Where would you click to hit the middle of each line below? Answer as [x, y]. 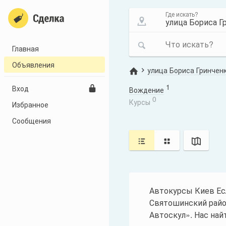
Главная [25, 48]
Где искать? [182, 14]
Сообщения [32, 121]
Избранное [30, 104]
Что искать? [189, 44]
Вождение [147, 90]
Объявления [33, 65]
